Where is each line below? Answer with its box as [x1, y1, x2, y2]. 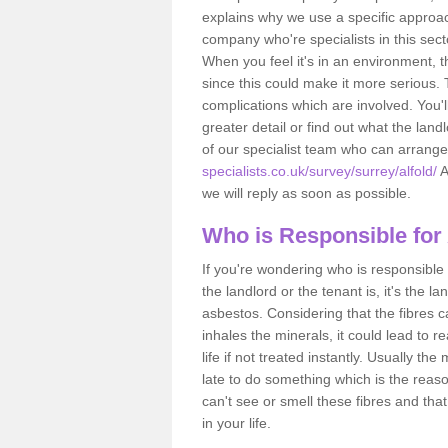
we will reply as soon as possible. [202, 184, 411, 201]
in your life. [202, 414, 271, 431]
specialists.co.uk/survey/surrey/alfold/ [202, 162, 437, 179]
